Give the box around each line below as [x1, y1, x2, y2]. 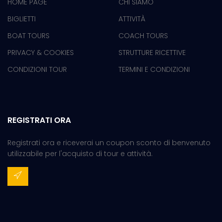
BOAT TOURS [7, 31, 50, 41]
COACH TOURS [118, 31, 168, 41]
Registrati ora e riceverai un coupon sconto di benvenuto [7, 138, 211, 148]
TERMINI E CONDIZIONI [118, 64, 190, 75]
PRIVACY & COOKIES [7, 48, 74, 58]
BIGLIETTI [7, 14, 36, 24]
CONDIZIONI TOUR [7, 64, 67, 75]
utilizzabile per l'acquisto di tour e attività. [7, 149, 153, 159]
